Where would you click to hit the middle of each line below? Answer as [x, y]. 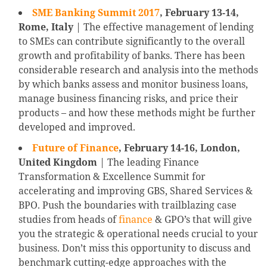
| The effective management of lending [164, 27]
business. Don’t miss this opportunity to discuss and [135, 248]
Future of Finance [75, 148]
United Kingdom [58, 162]
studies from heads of [69, 220]
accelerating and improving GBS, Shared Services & [136, 191]
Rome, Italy [46, 27]
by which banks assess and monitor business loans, [133, 84]
